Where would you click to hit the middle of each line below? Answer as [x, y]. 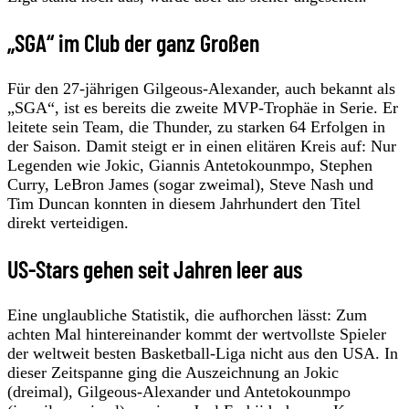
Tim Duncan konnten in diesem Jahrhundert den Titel [184, 203]
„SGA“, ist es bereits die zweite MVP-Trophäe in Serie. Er [203, 107]
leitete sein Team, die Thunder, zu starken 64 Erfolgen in [196, 126]
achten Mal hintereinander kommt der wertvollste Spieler [197, 334]
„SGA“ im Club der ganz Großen [133, 42]
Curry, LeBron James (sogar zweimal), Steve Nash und [190, 184]
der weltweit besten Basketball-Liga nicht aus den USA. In [203, 353]
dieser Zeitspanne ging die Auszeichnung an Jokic [173, 372]
